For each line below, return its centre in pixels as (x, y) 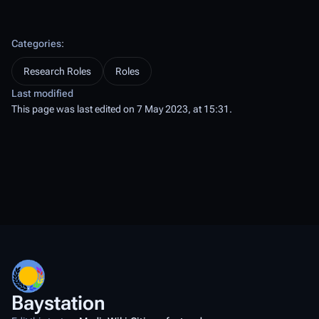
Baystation (58, 303)
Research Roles (57, 71)
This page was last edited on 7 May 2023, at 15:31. (122, 109)
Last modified (42, 93)
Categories (36, 43)
